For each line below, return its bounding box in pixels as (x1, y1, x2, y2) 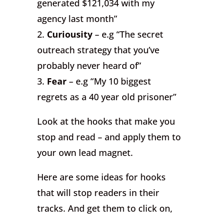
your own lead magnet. (37, 147, 133, 159)
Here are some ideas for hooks (37, 171, 166, 183)
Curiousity (47, 28, 93, 41)
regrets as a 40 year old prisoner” (37, 91, 177, 103)
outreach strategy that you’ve (37, 44, 160, 56)
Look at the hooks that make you (37, 115, 175, 128)
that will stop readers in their (37, 187, 160, 199)
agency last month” (37, 13, 118, 25)
